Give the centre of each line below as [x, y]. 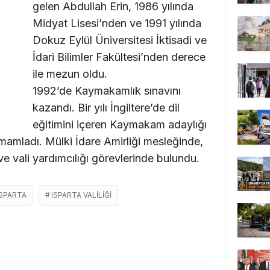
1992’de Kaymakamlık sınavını [107, 90]
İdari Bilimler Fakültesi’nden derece [119, 57]
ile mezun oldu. [70, 74]
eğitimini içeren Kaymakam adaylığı [120, 124]
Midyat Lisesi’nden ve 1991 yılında [117, 23]
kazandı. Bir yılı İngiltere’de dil [106, 107]
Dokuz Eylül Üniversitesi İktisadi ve [120, 40]
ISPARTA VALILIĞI [81, 195]
